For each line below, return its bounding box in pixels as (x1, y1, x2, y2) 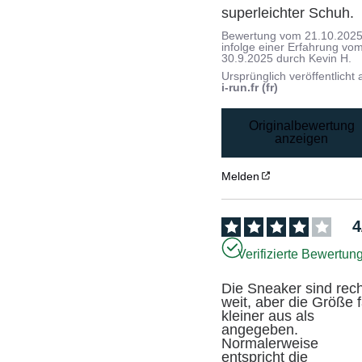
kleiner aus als (221, 308, 315, 325)
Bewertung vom (221, 28, 305, 42)
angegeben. (221, 322, 299, 339)
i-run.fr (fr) (221, 80, 279, 94)
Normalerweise (221, 335, 319, 352)
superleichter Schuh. (221, 4, 355, 21)
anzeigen (275, 132, 329, 146)
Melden (221, 169, 260, 183)
